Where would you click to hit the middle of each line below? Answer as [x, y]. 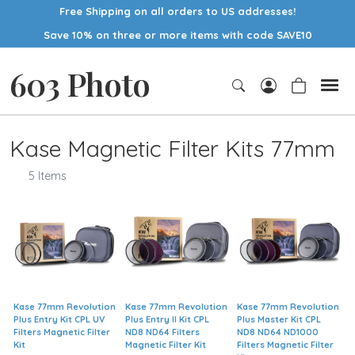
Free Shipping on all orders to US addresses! [177, 11]
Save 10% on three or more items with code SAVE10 [177, 35]
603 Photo [80, 83]
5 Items [48, 176]
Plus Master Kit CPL [279, 319]
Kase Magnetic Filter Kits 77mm [172, 148]
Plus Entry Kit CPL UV [60, 319]
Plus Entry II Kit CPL [168, 319]
